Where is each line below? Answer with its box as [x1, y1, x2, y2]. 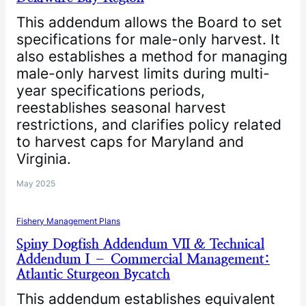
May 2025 [16, 178, 55, 189]
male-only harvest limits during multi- [16, 65, 270, 82]
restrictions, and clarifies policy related [16, 116, 281, 133]
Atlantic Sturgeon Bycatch [16, 266, 170, 282]
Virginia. [16, 150, 71, 167]
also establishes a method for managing [16, 48, 288, 65]
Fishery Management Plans [16, 216, 120, 226]
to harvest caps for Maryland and [16, 133, 244, 150]
